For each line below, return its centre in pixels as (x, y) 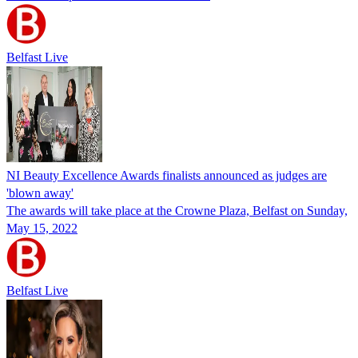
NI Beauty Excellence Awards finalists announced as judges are (167, 175)
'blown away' (40, 193)
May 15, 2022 (42, 228)
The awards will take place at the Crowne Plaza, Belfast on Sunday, (177, 210)
